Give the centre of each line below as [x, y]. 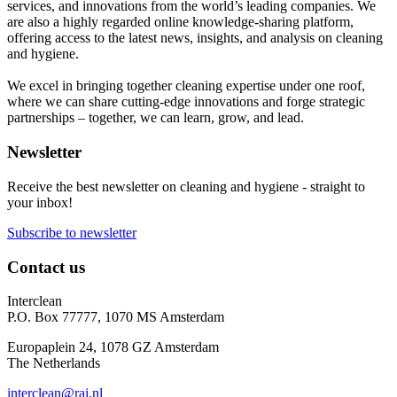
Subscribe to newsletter [72, 232]
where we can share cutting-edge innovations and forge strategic [186, 102]
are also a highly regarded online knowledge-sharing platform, [180, 22]
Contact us [46, 267]
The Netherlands [54, 363]
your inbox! [40, 202]
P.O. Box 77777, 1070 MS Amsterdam [116, 317]
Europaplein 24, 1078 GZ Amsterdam [113, 347]
